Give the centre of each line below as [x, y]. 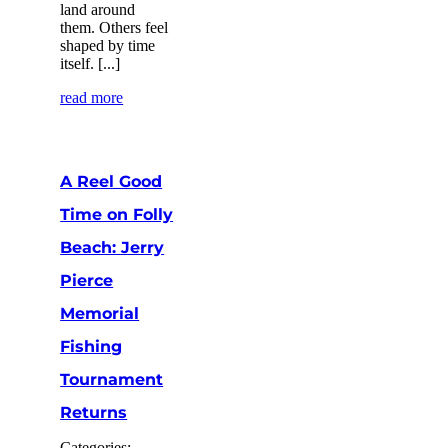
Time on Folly [117, 214]
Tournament [112, 379]
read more [92, 97]
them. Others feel [114, 27]
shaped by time [108, 45]
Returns [94, 412]
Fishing [91, 346]
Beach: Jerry [112, 247]
